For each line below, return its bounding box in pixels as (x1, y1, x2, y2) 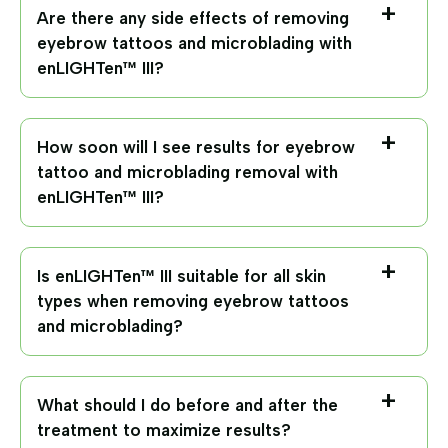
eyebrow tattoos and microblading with (37, 32, 352, 53)
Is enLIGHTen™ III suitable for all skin (37, 265, 326, 286)
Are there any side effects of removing (37, 7, 349, 28)
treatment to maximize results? (37, 419, 291, 440)
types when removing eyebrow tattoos (37, 290, 349, 311)
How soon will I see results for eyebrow (37, 136, 355, 157)
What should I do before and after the (37, 394, 338, 415)
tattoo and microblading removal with (37, 161, 338, 182)
